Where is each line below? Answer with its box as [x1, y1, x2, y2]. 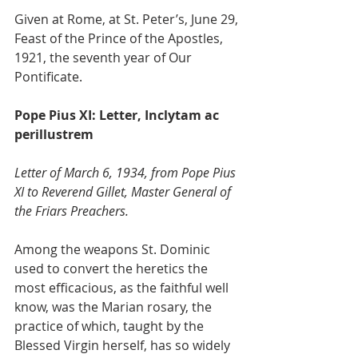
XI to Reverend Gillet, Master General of [14, 182, 234, 201]
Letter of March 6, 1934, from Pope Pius [14, 163, 239, 181]
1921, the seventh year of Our [14, 48, 195, 66]
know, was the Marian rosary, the [14, 297, 215, 316]
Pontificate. [14, 67, 82, 86]
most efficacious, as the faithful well [14, 278, 232, 296]
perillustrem [14, 125, 93, 143]
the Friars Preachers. [14, 201, 129, 220]
